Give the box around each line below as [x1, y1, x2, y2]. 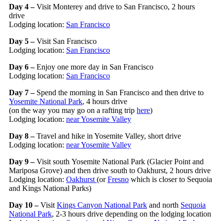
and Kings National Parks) [9, 184, 91, 192]
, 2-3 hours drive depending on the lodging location [52, 209, 211, 218]
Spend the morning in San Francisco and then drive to [37, 88, 204, 97]
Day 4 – [9, 2, 37, 11]
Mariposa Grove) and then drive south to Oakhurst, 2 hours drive [9, 166, 211, 175]
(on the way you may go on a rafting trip [9, 106, 137, 114]
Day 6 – [9, 62, 37, 71]
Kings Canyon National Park [57, 200, 147, 209]
